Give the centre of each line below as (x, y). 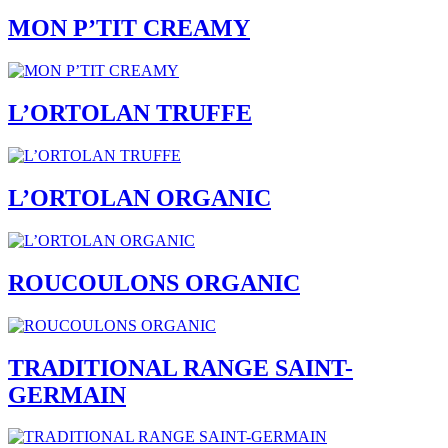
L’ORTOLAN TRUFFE (130, 113)
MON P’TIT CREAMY (129, 28)
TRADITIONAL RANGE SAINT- (180, 367)
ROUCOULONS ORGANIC (154, 282)
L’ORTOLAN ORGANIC (139, 197)
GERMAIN (67, 394)
